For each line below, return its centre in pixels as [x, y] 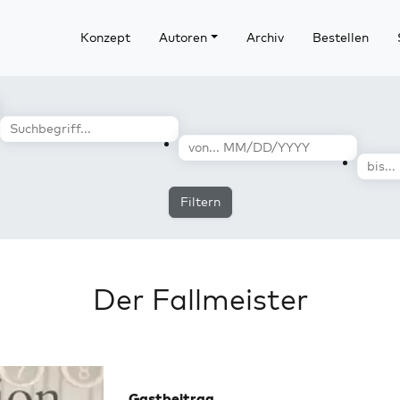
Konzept [105, 37]
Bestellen [340, 37]
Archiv [265, 37]
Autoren [183, 37]
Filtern [200, 202]
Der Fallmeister [200, 299]
